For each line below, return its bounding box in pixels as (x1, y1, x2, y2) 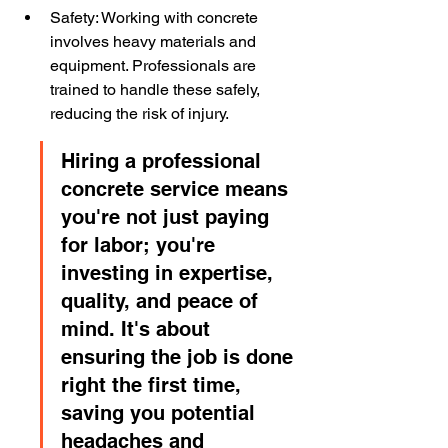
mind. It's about (61, 317, 216, 341)
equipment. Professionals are (50, 56, 260, 75)
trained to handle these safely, (50, 80, 264, 99)
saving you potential (61, 401, 261, 425)
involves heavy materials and (50, 32, 260, 51)
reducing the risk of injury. (50, 104, 229, 123)
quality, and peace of (61, 289, 264, 313)
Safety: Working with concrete (50, 8, 262, 27)
